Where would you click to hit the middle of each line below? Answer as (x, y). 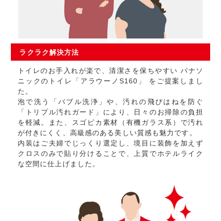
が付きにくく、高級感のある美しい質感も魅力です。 (107, 132)
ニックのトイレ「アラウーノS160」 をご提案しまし (110, 81)
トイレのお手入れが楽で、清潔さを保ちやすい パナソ (110, 70)
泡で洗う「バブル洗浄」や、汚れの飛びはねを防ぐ (110, 101)
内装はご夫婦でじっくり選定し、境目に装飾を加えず (110, 143)
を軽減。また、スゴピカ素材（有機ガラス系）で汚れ (110, 122)
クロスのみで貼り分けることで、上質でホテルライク (110, 153)
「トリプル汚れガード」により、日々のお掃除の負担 (110, 112)
